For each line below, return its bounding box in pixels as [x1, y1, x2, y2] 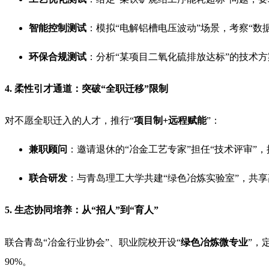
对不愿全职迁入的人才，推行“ [5, 115, 134, 126]
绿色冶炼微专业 [181, 237, 248, 247]
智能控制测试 [29, 22, 86, 33]
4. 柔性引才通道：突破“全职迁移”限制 [5, 83, 168, 94]
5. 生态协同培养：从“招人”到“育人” [5, 205, 159, 216]
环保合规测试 [29, 51, 86, 62]
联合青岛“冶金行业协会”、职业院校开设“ [5, 237, 181, 247]
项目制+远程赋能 [134, 115, 207, 126]
